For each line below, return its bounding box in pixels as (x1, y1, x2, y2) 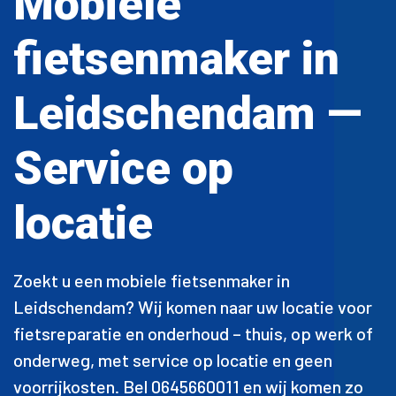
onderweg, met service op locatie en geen (13, 348, 332, 370)
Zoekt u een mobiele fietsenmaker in (13, 269, 290, 291)
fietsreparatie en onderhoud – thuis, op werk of (13, 322, 373, 344)
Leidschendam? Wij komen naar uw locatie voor (13, 295, 372, 317)
